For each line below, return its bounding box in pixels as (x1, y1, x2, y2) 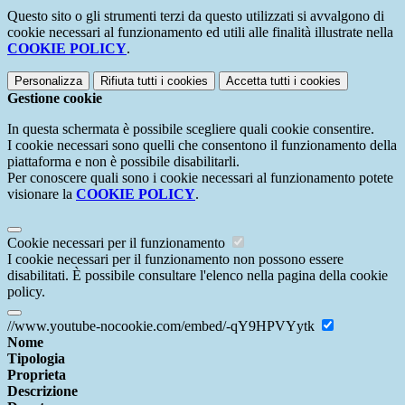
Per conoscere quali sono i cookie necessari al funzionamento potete (7, 170, 393, 186)
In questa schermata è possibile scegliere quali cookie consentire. (7, 121, 374, 137)
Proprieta (7, 367, 66, 383)
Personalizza (14, 74, 82, 89)
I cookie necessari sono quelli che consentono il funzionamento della (7, 137, 397, 154)
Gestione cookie (7, 90, 102, 107)
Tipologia (7, 351, 65, 367)
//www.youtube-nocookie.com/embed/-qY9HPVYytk (7, 318, 318, 334)
